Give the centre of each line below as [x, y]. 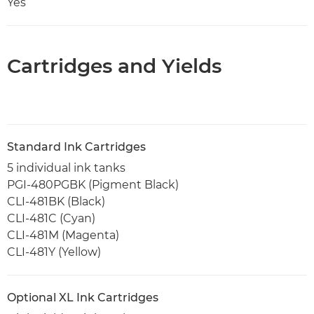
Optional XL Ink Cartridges [83, 297]
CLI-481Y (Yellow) [54, 252]
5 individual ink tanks [66, 168]
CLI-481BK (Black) [56, 201]
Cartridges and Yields [114, 66]
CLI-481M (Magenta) [63, 235]
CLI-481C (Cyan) [51, 218]
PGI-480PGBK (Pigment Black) [93, 184]
